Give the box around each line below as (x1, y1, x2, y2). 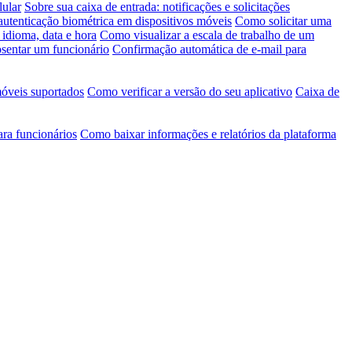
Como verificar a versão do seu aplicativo (87, 84, 292, 98)
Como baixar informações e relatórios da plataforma (80, 126, 336, 141)
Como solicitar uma (235, 13, 332, 27)
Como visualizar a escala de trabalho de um (100, 27, 314, 42)
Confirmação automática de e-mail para (112, 42, 306, 56)
